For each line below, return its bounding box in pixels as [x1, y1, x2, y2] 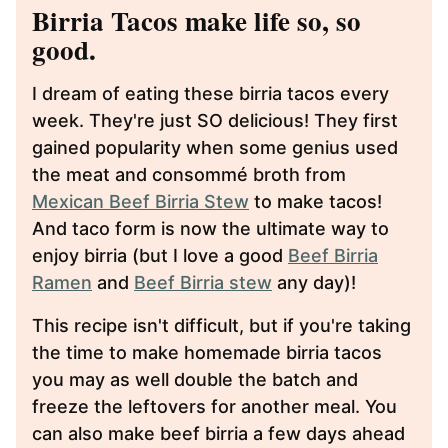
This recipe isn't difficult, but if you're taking [32, 314, 411, 336]
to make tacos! [249, 190, 382, 212]
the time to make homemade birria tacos [32, 341, 382, 363]
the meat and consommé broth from [32, 163, 346, 185]
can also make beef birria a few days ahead [32, 422, 405, 444]
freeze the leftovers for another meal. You [32, 395, 397, 417]
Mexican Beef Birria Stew [32, 190, 249, 212]
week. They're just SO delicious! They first [32, 109, 398, 131]
